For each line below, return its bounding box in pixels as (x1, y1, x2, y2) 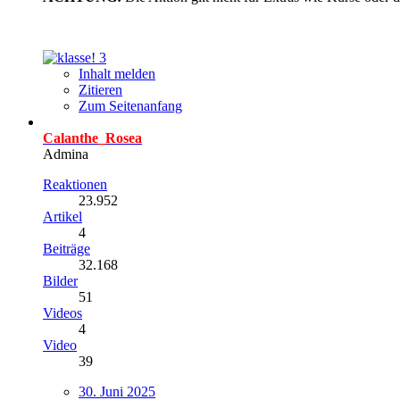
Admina (43, 146, 88, 162)
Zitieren (79, 81, 122, 97)
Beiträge (43, 240, 90, 256)
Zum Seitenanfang (79, 97, 182, 113)
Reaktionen (43, 176, 107, 192)
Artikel (43, 208, 82, 224)
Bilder (43, 272, 78, 288)
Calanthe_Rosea (43, 129, 142, 146)
